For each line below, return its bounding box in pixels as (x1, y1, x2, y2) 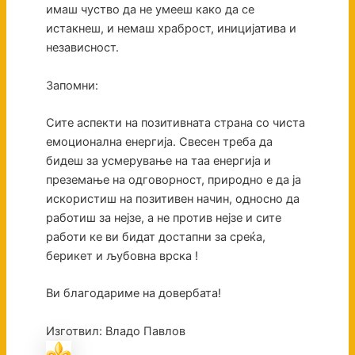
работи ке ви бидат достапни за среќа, (45, 230, 265, 245)
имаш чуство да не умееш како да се (45, 2, 254, 17)
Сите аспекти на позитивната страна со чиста (45, 116, 305, 131)
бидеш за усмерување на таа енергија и (45, 154, 271, 169)
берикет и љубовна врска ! (45, 249, 204, 264)
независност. (45, 40, 122, 55)
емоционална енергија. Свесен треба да (45, 135, 273, 150)
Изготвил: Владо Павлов (45, 323, 185, 338)
